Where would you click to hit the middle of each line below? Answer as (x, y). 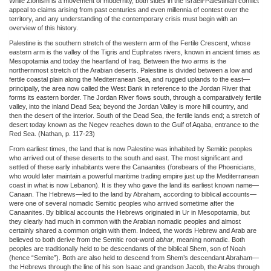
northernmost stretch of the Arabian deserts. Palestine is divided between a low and (131, 70)
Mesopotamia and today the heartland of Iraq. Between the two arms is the (118, 61)
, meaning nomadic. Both (209, 239)
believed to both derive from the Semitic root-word (83, 239)
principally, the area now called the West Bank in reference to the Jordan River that (130, 88)
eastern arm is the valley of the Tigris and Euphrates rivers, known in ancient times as (135, 52)
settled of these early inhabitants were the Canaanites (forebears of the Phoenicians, (132, 167)
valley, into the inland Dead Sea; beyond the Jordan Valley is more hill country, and (129, 106)
